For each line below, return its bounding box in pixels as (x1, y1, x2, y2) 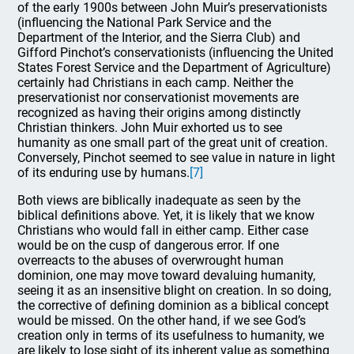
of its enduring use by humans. (17, 165, 190, 180)
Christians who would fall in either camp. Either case (17, 223, 309, 238)
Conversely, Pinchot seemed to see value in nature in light (17, 150, 336, 165)
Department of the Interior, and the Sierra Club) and (17, 30, 301, 45)
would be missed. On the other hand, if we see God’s (17, 313, 307, 328)
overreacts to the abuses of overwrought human (17, 253, 284, 268)
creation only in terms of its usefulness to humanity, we (17, 328, 325, 343)
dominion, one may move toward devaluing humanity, (17, 268, 316, 283)
